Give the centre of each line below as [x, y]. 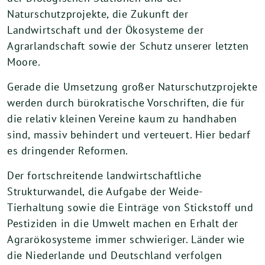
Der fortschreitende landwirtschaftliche [104, 175]
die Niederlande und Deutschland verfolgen [115, 255]
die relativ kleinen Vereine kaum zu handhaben [122, 119]
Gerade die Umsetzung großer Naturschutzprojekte [132, 87]
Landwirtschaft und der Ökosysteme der [106, 30]
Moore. [24, 62]
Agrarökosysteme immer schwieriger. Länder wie [126, 239]
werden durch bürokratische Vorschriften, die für [126, 103]
